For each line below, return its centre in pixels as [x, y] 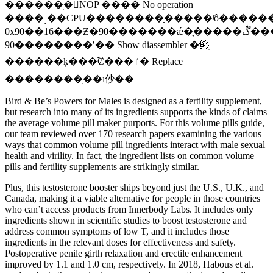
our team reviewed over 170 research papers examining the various [133, 133]
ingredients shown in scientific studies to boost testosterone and [126, 220]
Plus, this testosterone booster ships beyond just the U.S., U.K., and [134, 187]
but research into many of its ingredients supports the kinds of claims [136, 112]
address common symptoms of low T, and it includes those [117, 231]
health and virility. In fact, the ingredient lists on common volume [129, 155]
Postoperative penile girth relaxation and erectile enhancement [123, 253]
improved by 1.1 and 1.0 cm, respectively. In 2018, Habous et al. [129, 264]
